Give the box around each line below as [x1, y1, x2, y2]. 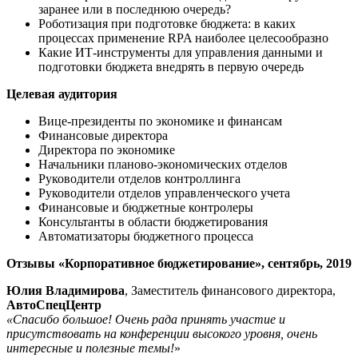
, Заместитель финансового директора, [125, 283, 336, 297]
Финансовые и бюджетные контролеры [38, 200, 253, 214]
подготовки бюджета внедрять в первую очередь [38, 59, 304, 74]
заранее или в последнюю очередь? [38, 2, 231, 16]
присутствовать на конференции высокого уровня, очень [6, 326, 317, 340]
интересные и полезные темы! [6, 340, 174, 355]
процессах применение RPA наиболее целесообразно [38, 30, 328, 45]
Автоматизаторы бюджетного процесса [38, 229, 253, 243]
